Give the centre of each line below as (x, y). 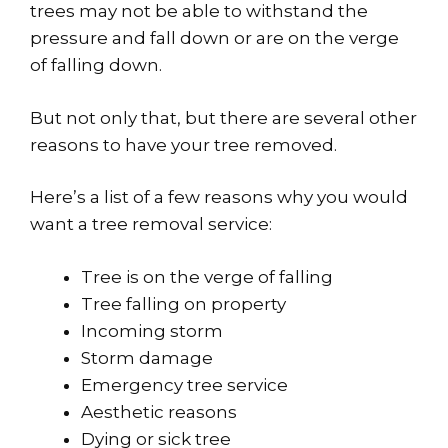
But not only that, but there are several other (223, 117)
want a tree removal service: (151, 224)
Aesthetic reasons (159, 411)
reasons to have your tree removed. (183, 144)
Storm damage (147, 357)
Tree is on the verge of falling (207, 276)
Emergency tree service (184, 384)
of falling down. (96, 65)
